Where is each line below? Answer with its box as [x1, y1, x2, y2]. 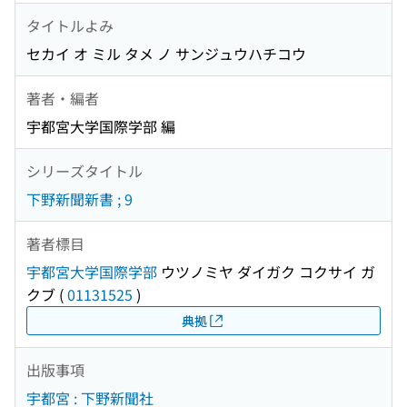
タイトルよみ [26, 14, 114, 36]
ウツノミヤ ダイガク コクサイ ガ [157, 261, 375, 283]
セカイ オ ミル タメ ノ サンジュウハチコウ [26, 43, 306, 65]
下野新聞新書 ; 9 [26, 188, 133, 211]
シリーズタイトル [26, 159, 143, 182]
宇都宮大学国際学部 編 [26, 115, 175, 138]
